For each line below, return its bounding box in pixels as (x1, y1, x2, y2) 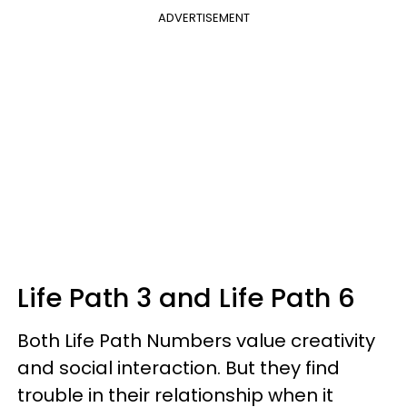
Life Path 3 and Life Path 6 (17, 279, 355, 316)
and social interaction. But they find (17, 354, 340, 381)
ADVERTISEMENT (157, 8, 250, 26)
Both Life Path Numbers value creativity (17, 327, 375, 353)
